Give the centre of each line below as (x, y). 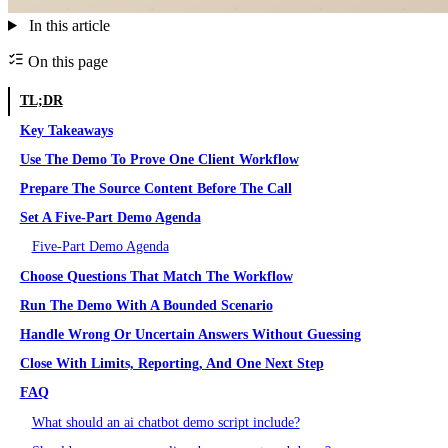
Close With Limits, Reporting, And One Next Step (171, 364)
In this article (67, 25)
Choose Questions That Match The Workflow (156, 276)
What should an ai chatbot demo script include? (165, 422)
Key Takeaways (66, 130)
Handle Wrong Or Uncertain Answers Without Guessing (190, 334)
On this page (66, 61)
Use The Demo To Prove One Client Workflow (159, 159)
